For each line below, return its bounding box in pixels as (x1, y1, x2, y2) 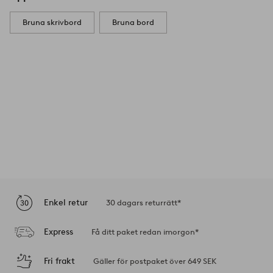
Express (44, 226, 73, 237)
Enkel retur (44, 197, 88, 208)
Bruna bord (112, 18, 154, 27)
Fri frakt (44, 255, 75, 266)
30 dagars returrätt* (106, 198, 181, 208)
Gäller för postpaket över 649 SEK (93, 257, 216, 266)
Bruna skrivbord (23, 18, 82, 27)
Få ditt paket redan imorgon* (91, 227, 199, 237)
